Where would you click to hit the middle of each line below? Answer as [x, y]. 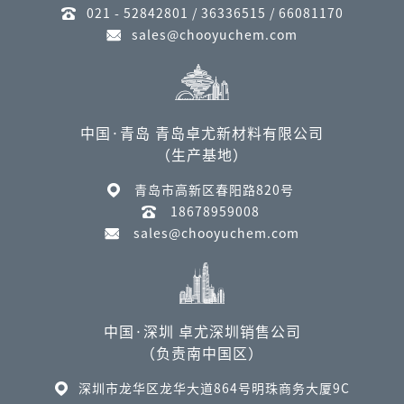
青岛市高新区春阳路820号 [214, 191]
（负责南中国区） [202, 354]
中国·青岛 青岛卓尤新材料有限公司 [202, 134]
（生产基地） [202, 156]
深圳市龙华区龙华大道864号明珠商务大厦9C [214, 389]
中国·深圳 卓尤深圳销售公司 [202, 332]
